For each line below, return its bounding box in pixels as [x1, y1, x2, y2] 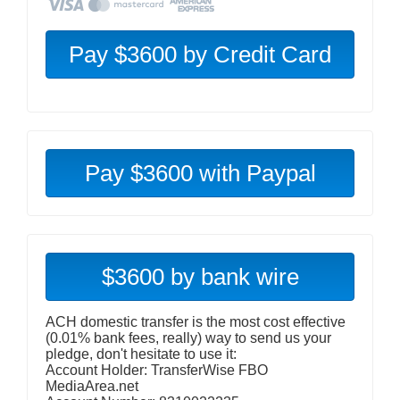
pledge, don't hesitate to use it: [46, 346, 237, 362]
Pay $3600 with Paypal [84, 160, 316, 187]
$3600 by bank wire [101, 263, 299, 290]
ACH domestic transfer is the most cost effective [46, 314, 346, 329]
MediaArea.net [46, 379, 138, 394]
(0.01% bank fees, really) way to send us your [46, 330, 331, 346]
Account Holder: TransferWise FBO [46, 362, 268, 378]
